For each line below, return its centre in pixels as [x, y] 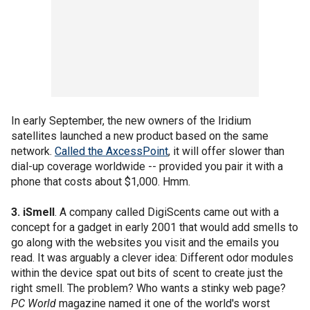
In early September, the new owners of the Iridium [131, 120]
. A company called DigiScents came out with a [167, 212]
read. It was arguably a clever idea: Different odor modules [152, 257]
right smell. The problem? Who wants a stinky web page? [148, 288]
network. [33, 151]
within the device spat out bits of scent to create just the [147, 273]
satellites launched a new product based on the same [140, 136]
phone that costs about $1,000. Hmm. [101, 181]
